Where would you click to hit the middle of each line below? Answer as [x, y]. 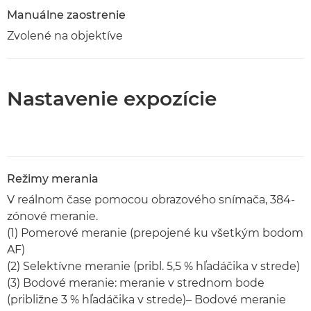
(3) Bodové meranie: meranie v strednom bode [136, 283]
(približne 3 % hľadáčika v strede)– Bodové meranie [146, 300]
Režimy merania [53, 179]
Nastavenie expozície [112, 99]
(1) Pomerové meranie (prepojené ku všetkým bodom [155, 233]
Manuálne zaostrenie [66, 15]
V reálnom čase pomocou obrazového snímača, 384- [151, 200]
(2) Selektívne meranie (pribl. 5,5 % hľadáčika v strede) [153, 266]
